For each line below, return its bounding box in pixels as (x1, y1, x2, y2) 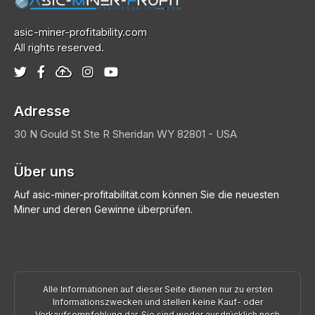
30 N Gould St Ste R (14, 127, 112, 141)
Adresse (14, 102, 70, 120)
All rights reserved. (14, 40, 104, 54)
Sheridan (112, 127, 157, 141)
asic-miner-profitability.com (14, 25, 147, 39)
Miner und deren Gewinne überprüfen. (14, 202, 193, 215)
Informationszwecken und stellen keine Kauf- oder (52, 296, 263, 307)
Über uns (14, 162, 75, 180)
